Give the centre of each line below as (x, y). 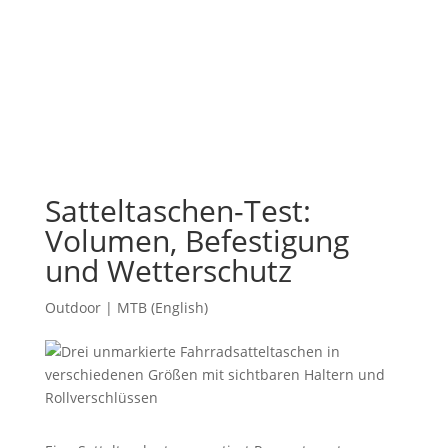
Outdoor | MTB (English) (126, 307)
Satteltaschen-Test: (177, 210)
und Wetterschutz (168, 270)
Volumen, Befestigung (196, 240)
